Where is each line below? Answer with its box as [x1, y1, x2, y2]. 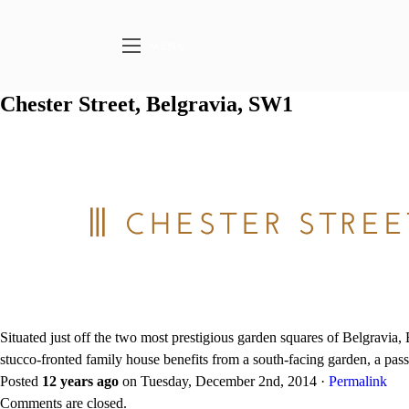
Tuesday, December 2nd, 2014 [141, 373, 317, 389]
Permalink [329, 373, 387, 389]
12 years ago [42, 373, 119, 389]
